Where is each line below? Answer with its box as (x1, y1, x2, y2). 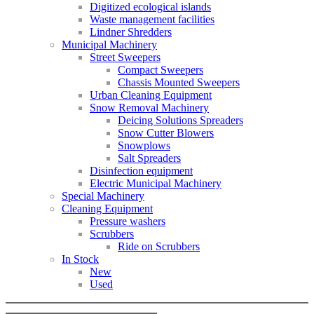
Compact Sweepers (118, 64, 203, 76)
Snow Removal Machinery (90, 102, 209, 114)
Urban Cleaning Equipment (90, 89, 212, 102)
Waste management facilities (90, 13, 214, 26)
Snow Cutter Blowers (118, 127, 214, 139)
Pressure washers (90, 215, 165, 228)
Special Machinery (62, 190, 144, 203)
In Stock (62, 253, 99, 266)
